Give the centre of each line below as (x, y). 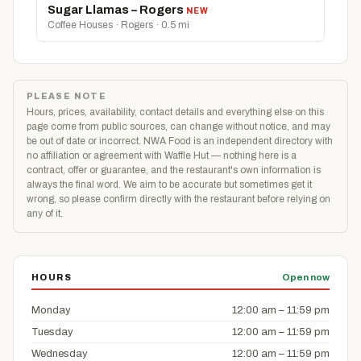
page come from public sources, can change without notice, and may (178, 126)
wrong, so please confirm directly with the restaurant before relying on (178, 199)
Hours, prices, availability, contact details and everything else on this (175, 112)
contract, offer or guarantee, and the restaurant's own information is (174, 170)
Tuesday (52, 332)
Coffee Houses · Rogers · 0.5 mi (118, 25)
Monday (51, 310)
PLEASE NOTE (67, 96)
